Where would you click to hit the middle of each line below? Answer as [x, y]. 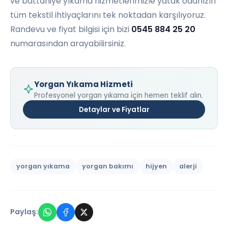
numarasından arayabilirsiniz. [68, 44]
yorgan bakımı [108, 166]
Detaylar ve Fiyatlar [114, 109]
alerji [188, 166]
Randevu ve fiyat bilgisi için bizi [71, 30]
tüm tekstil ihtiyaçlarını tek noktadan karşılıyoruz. [108, 15]
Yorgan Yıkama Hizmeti [83, 84]
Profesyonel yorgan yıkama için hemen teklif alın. [119, 96]
